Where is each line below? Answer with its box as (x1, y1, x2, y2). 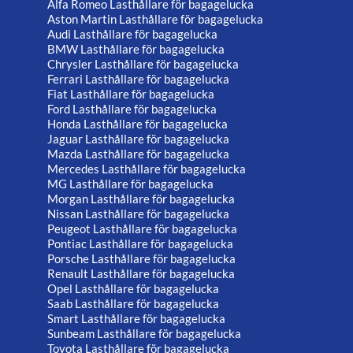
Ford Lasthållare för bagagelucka (47, 102, 217, 117)
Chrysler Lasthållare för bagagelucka (47, 57, 239, 72)
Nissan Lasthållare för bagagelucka (47, 206, 229, 221)
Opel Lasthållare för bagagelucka (47, 281, 219, 296)
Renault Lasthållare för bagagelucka (47, 266, 235, 281)
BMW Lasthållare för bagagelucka (47, 42, 225, 57)
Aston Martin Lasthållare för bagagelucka (47, 12, 263, 27)
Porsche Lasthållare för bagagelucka (47, 251, 236, 266)
